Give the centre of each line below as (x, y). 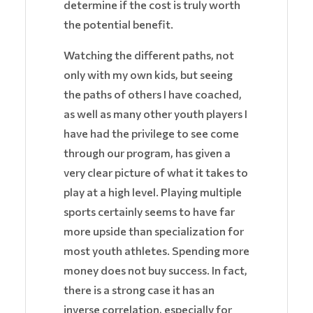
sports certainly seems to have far (149, 212)
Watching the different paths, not (149, 55)
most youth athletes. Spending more (156, 251)
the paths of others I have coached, (153, 94)
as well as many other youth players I (155, 114)
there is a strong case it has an (139, 290)
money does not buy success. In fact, (155, 270)
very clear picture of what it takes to (156, 173)
